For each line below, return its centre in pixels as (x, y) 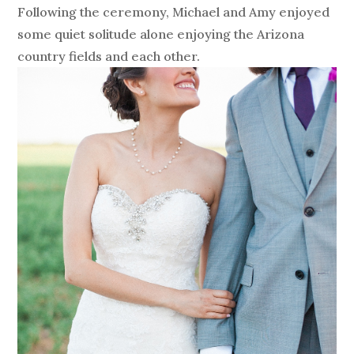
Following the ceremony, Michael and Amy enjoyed (174, 12)
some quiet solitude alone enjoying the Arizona (161, 34)
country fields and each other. (109, 56)
